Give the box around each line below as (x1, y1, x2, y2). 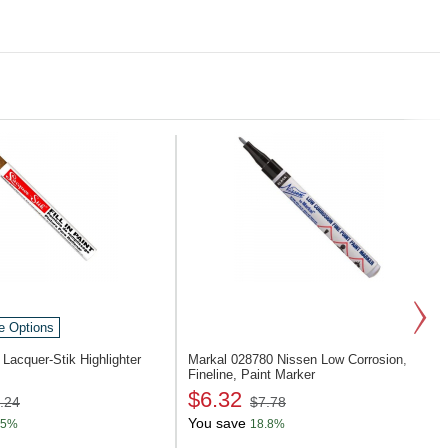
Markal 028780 (188, 352, 277, 367)
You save (188, 415, 246, 431)
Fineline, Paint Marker (188, 367, 315, 382)
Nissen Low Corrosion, (277, 352, 407, 367)
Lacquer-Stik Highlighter (3, 352, 141, 367)
